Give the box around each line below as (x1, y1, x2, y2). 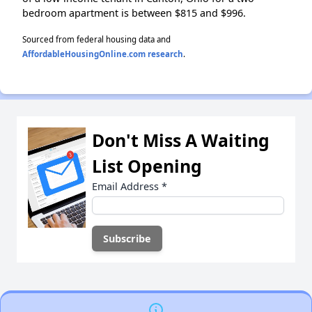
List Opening (92, 153, 202, 178)
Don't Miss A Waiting (92, 127, 270, 152)
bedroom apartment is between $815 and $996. (22, 6, 246, 19)
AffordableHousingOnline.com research (22, 48, 183, 59)
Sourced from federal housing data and (22, 33, 171, 45)
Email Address (92, 179, 162, 193)
